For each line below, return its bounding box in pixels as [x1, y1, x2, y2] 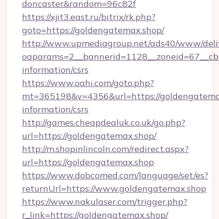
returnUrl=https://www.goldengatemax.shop [22, 183, 206, 194]
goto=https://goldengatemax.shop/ [22, 24, 164, 36]
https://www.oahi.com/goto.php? [22, 77, 154, 88]
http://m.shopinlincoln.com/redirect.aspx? [22, 143, 189, 154]
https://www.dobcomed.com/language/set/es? [22, 170, 208, 181]
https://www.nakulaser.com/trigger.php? [22, 196, 187, 207]
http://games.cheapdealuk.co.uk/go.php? [22, 117, 185, 128]
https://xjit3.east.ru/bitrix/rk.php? [22, 11, 155, 22]
